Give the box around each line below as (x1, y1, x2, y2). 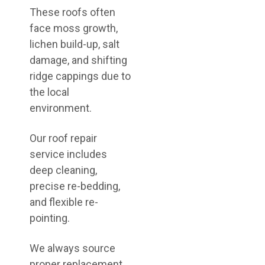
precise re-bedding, (30, 180, 120, 192)
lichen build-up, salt (30, 38, 119, 50)
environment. (30, 102, 92, 114)
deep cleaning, (30, 164, 97, 176)
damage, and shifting (30, 54, 127, 66)
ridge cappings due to (30, 70, 131, 82)
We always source (30, 242, 115, 254)
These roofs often (30, 6, 115, 18)
